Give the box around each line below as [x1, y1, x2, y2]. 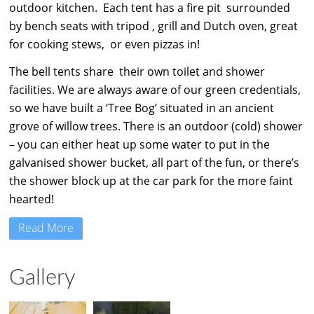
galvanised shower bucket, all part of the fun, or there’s [9, 155, 299, 171]
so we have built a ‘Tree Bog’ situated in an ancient [9, 100, 274, 116]
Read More [18, 219, 74, 235]
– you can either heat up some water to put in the [9, 137, 270, 153]
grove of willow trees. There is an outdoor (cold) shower [9, 118, 303, 135]
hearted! [9, 191, 54, 207]
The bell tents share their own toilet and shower [9, 64, 265, 80]
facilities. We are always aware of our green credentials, [9, 82, 301, 98]
